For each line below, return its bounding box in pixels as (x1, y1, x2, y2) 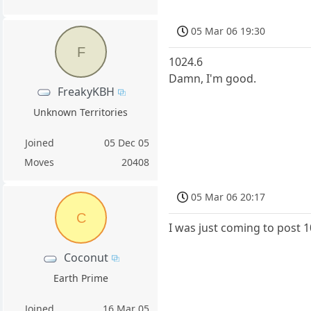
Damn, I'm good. (169, 71, 257, 87)
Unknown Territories (33, 105, 128, 119)
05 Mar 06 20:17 (191, 190, 266, 203)
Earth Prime (53, 271, 108, 285)
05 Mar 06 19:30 (191, 24, 266, 37)
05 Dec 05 (104, 135, 150, 149)
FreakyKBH (57, 83, 115, 99)
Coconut (63, 249, 108, 265)
